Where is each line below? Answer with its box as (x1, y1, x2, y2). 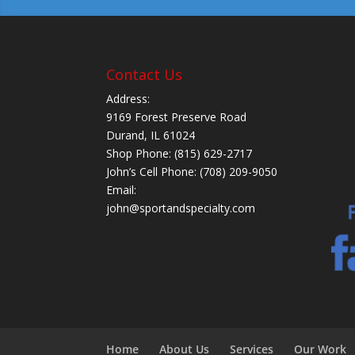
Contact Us (106, 64, 183, 84)
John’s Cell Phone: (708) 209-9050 (106, 163, 278, 179)
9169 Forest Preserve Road (106, 109, 247, 124)
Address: (106, 90, 151, 106)
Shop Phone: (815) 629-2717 (106, 145, 253, 161)
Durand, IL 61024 (106, 127, 196, 143)
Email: (106, 181, 137, 197)
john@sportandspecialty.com (106, 200, 256, 216)
